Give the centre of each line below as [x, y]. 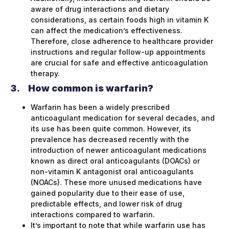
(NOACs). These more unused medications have [116, 182]
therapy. [45, 74]
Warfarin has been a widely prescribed [100, 107]
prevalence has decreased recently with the [110, 140]
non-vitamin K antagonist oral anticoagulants [112, 172]
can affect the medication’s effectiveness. [107, 31]
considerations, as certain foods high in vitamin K [120, 20]
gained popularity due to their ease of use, [108, 193]
